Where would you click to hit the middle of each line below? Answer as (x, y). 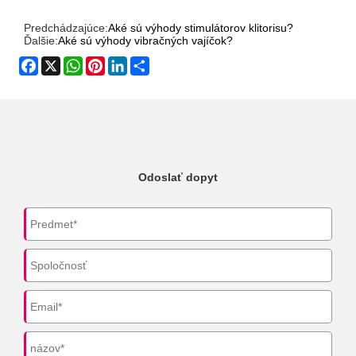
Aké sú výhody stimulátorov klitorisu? (201, 28)
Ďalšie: (41, 41)
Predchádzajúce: (66, 28)
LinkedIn (149, 63)
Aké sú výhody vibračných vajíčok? (146, 41)
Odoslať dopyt (178, 178)
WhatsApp (109, 63)
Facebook (64, 63)
